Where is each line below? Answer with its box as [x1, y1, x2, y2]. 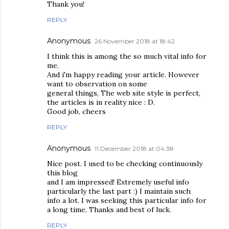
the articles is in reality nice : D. [47, 97, 155, 107]
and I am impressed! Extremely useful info [47, 177, 189, 187]
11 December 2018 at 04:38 [95, 144, 174, 152]
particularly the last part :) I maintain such [47, 186, 191, 196]
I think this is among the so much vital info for [47, 51, 207, 61]
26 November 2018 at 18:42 [95, 37, 175, 45]
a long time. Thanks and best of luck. [47, 204, 171, 214]
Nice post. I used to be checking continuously [47, 158, 202, 168]
